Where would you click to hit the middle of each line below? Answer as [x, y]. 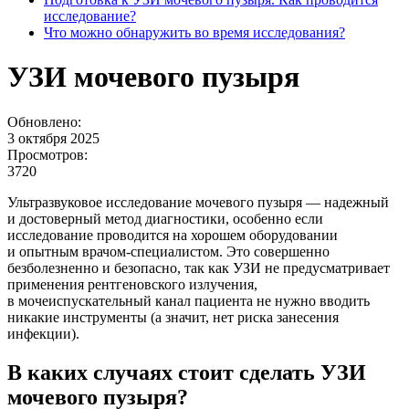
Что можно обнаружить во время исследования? [194, 32]
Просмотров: [47, 154]
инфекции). [43, 333]
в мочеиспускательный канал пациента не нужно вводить [189, 300]
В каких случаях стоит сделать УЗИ [187, 372]
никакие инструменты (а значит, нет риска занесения [173, 317]
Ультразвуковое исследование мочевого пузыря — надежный [198, 202]
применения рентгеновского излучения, [132, 284]
